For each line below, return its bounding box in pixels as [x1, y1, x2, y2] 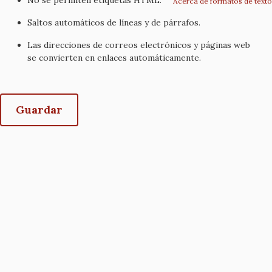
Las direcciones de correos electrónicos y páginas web [27, 39, 250, 50]
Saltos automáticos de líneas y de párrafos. [27, 16, 200, 28]
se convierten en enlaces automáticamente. [27, 52, 201, 63]
